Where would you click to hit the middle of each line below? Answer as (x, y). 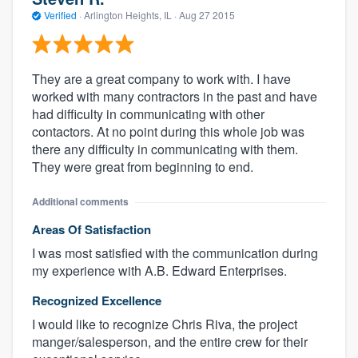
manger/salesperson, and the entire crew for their (170, 342)
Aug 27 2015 (207, 14)
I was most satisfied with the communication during (175, 253)
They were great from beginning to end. (143, 167)
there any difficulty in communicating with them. (165, 149)
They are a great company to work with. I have (161, 79)
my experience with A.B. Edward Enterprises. (159, 271)
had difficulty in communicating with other (148, 114)
